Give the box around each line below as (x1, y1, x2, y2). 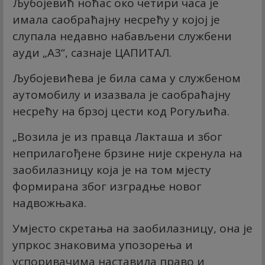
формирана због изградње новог (12, 178, 202, 194)
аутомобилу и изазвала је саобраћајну (12, 86, 231, 102)
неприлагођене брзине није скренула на (12, 145, 243, 161)
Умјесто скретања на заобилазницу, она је (12, 220, 253, 236)
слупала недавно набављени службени (12, 28, 232, 44)
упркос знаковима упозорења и (12, 237, 193, 253)
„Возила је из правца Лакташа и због (12, 128, 222, 144)
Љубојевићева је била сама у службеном (12, 70, 241, 86)
